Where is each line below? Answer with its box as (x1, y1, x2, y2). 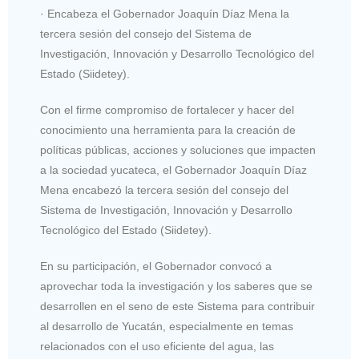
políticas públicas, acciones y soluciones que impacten (40, 143, 316, 156)
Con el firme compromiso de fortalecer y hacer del (40, 103, 294, 116)
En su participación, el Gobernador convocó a (40, 260, 272, 272)
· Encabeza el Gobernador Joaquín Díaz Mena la (40, 7, 289, 20)
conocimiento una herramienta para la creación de (40, 123, 296, 136)
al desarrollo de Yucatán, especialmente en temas (40, 320, 293, 333)
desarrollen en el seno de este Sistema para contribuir (40, 300, 315, 313)
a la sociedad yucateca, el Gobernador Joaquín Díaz (40, 163, 307, 176)
